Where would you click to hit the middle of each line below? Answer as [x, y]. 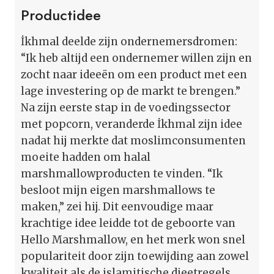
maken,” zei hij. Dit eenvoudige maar [117, 206]
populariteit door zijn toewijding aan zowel [135, 256]
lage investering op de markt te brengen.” [131, 91]
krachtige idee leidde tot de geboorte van [128, 223]
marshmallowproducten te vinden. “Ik [122, 173]
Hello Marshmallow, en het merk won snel [133, 239]
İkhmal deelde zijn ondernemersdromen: [129, 41]
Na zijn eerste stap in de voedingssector [126, 107]
